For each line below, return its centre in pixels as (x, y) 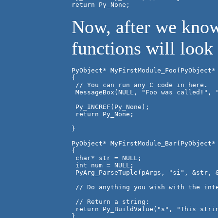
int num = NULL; (103, 165)
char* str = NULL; (107, 158)
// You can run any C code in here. (140, 85)
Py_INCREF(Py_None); (110, 107)
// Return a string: (110, 202)
